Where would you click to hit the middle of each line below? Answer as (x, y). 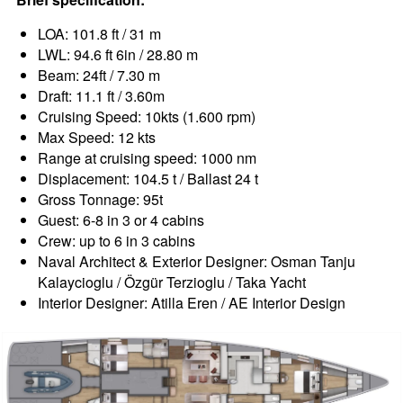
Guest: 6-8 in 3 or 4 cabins (121, 219)
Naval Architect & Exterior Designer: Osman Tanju (197, 261)
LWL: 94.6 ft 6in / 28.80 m (118, 54)
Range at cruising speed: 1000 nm (148, 157)
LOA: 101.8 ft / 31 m (100, 33)
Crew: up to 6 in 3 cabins (117, 240)
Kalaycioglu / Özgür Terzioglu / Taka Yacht (172, 282)
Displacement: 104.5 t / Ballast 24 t (148, 178)
